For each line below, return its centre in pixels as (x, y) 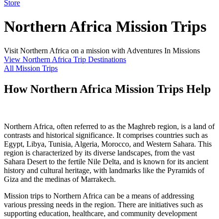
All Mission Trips (31, 68)
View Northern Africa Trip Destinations (65, 59)
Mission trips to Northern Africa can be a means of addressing (99, 196)
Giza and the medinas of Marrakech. (60, 179)
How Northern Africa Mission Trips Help (107, 89)
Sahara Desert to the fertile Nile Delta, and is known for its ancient (106, 161)
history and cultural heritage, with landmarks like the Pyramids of (104, 170)
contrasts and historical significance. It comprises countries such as (106, 135)
